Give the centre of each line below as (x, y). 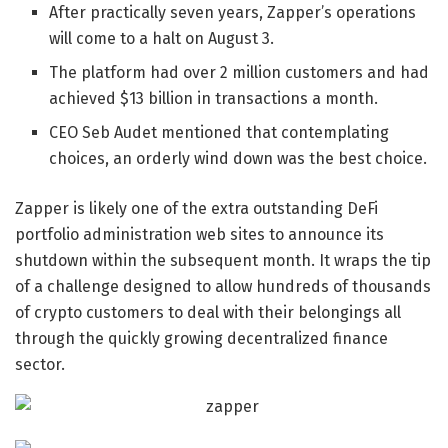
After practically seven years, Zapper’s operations (233, 13)
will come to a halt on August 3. (162, 39)
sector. (40, 365)
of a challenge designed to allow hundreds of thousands (223, 287)
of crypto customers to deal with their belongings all (208, 313)
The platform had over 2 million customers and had (239, 73)
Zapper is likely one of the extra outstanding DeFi (196, 209)
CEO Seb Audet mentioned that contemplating (219, 133)
